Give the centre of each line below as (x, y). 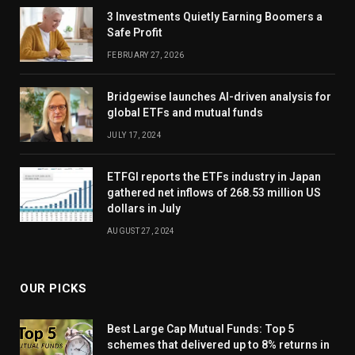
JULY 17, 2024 (134, 135)
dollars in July (144, 208)
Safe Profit (135, 32)
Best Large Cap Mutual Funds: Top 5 (200, 328)
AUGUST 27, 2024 (141, 231)
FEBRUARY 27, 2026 (146, 55)
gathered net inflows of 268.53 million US (214, 192)
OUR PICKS (53, 288)
